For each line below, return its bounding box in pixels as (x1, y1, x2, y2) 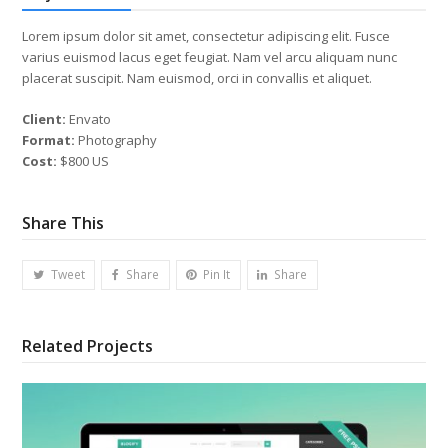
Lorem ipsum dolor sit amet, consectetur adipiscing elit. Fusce (22, 26, 391, 45)
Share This (22, 211, 105, 234)
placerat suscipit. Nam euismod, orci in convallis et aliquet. (22, 68, 373, 87)
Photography (75, 130, 158, 149)
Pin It (203, 266, 231, 284)
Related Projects (22, 334, 154, 357)
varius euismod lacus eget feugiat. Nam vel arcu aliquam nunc (22, 47, 398, 66)
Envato (66, 109, 112, 128)
